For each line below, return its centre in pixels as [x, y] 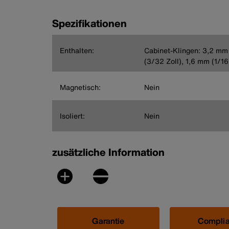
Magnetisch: [80, 87]
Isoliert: [72, 116]
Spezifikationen [89, 23]
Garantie [108, 221]
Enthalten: [77, 50]
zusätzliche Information [108, 152]
